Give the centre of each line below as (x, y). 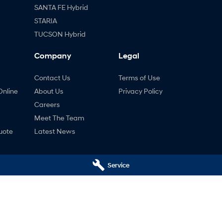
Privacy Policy (140, 91)
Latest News (55, 131)
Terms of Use (139, 77)
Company (53, 55)
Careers (47, 104)
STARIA (45, 20)
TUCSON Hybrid (60, 34)
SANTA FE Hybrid (61, 7)
